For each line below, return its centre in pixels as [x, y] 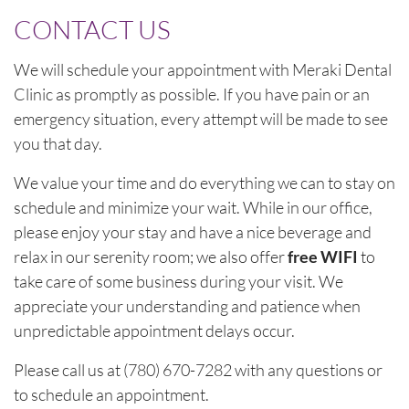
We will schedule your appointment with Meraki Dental [203, 69]
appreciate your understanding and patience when [187, 305]
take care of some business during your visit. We [178, 281]
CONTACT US [92, 29]
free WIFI [323, 256]
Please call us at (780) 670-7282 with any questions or [198, 369]
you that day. [58, 143]
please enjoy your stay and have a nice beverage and [193, 231]
